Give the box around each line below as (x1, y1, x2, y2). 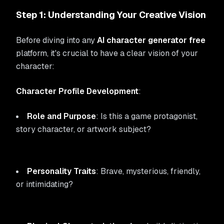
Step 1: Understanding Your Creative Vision (16, 9, 206, 20)
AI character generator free (97, 35, 205, 45)
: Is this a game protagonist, (96, 111, 197, 121)
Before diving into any (16, 35, 97, 45)
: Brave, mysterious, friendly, (96, 166, 200, 176)
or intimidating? (16, 179, 73, 189)
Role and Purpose (27, 111, 96, 121)
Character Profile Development (16, 86, 138, 96)
